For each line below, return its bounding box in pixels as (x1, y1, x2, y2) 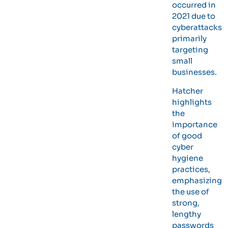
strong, (172, 197, 200, 208)
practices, (172, 164, 211, 174)
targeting (172, 45, 209, 55)
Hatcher (172, 85, 204, 96)
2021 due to (172, 11, 216, 21)
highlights (172, 97, 212, 107)
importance (172, 119, 218, 129)
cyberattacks (172, 22, 222, 33)
